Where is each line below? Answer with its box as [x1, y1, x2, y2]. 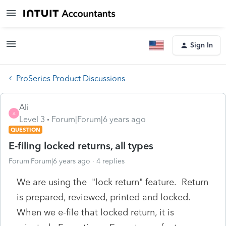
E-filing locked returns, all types [9, 139, 153, 152]
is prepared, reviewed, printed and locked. [17, 191, 193, 203]
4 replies [96, 156, 125, 165]
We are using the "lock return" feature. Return [17, 176, 208, 188]
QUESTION [11, 126, 40, 133]
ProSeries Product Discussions [16, 73, 125, 83]
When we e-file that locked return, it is [17, 206, 174, 218]
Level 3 [19, 114, 45, 124]
